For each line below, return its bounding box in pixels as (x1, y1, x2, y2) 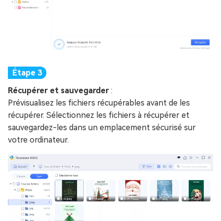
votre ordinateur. (8, 135, 69, 145)
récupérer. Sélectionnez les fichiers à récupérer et (8, 110, 189, 120)
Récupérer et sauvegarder (8, 86, 111, 96)
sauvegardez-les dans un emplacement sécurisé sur (8, 123, 196, 133)
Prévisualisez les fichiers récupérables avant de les (8, 98, 190, 108)
